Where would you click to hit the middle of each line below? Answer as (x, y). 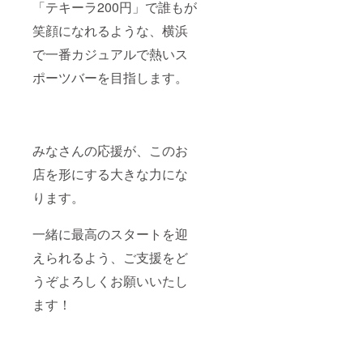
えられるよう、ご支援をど (110, 258)
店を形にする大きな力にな (110, 174)
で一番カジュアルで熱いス (110, 54)
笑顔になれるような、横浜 (110, 31)
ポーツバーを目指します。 (110, 78)
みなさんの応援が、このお (110, 151)
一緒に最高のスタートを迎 (110, 234)
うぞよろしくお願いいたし (110, 281)
